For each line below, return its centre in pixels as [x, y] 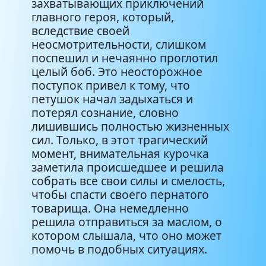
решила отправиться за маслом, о [127, 221]
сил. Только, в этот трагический [120, 140]
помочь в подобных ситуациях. [119, 249]
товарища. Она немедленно [110, 208]
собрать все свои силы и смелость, [128, 180]
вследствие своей [80, 30]
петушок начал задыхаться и [112, 99]
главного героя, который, [103, 17]
